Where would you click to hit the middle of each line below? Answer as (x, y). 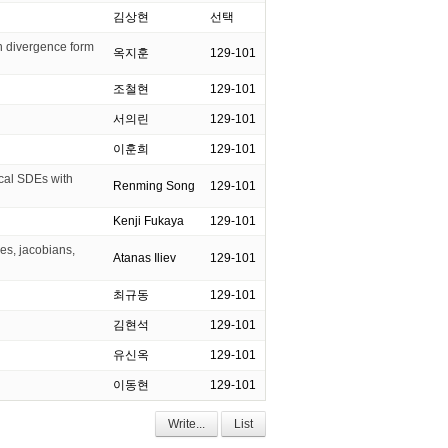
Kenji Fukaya (150, 221)
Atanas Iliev (146, 258)
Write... (186, 424)
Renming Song (155, 186)
